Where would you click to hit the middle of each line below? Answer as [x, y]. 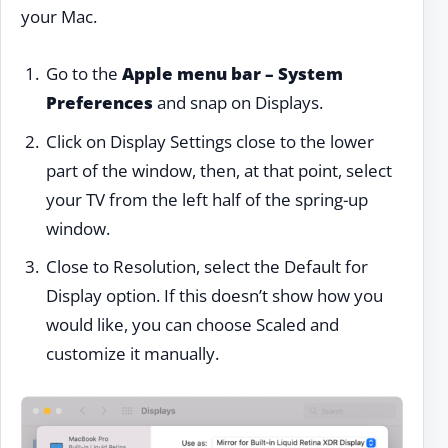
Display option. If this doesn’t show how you [214, 296]
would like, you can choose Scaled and [192, 325]
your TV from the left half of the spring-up [206, 199]
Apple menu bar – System [232, 73]
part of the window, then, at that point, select [218, 170]
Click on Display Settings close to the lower [209, 141]
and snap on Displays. [237, 102]
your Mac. [59, 17]
